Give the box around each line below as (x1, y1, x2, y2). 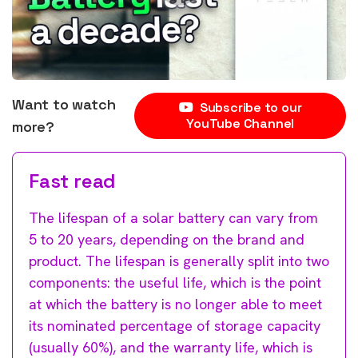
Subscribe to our (199, 98, 302, 116)
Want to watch (12, 94, 116, 113)
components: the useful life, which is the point (29, 272, 321, 292)
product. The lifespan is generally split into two (29, 251, 329, 270)
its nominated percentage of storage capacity (29, 316, 320, 335)
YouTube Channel (186, 114, 295, 132)
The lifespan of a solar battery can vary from (29, 208, 318, 227)
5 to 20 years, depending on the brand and (29, 229, 304, 249)
